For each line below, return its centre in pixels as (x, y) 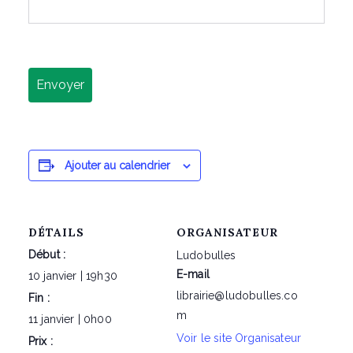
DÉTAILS (56, 232)
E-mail (193, 274)
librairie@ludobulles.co (237, 295)
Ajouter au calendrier (118, 165)
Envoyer (60, 85)
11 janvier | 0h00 (70, 319)
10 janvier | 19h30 (73, 276)
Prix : (41, 341)
